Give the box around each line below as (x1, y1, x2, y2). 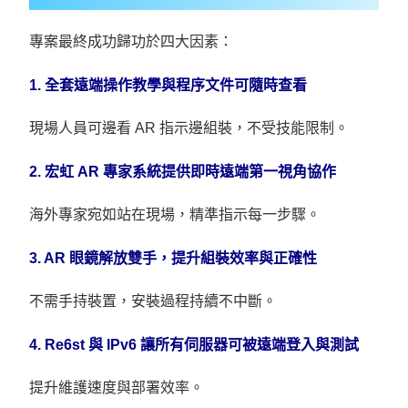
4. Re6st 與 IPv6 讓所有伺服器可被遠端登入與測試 (29, 336, 360, 352)
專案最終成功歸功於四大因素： (29, 33, 234, 49)
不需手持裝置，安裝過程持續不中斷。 (29, 292, 278, 309)
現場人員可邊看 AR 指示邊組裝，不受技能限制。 (29, 119, 350, 136)
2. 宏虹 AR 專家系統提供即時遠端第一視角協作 (29, 163, 337, 179)
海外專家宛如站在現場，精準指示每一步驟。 (29, 206, 321, 222)
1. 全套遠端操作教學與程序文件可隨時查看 (29, 76, 308, 93)
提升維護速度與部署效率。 (29, 379, 205, 395)
